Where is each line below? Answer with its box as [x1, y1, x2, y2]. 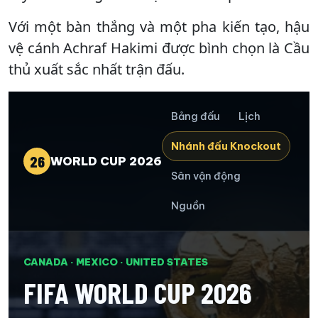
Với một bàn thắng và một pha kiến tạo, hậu [9, 16, 309, 36]
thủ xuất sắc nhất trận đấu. [9, 59, 185, 79]
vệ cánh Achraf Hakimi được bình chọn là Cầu [9, 38, 309, 57]
